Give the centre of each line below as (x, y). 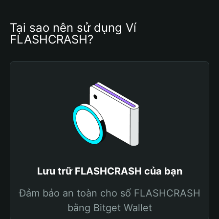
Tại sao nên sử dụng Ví (73, 28)
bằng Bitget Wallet (109, 208)
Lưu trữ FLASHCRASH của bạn (109, 171)
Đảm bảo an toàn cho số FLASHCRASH (109, 193)
